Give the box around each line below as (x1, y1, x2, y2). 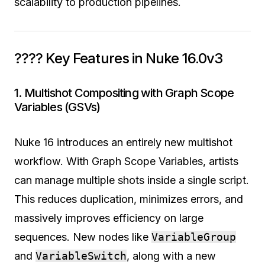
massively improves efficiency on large (14, 211, 203, 224)
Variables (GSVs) (14, 99, 101, 114)
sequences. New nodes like (14, 230, 151, 243)
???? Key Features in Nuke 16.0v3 (14, 49, 223, 67)
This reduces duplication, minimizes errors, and (14, 192, 243, 205)
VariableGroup (151, 230, 236, 243)
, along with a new (127, 249, 216, 262)
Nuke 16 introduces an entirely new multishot (14, 135, 232, 148)
